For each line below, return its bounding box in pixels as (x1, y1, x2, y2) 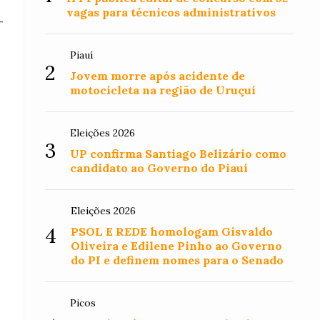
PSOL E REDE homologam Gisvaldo (71, 224, 274, 239)
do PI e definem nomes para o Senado (71, 253, 284, 267)
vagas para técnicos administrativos (66, 5, 276, 19)
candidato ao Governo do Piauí (70, 161, 249, 175)
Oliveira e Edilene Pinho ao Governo (71, 239, 283, 253)
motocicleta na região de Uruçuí (70, 83, 256, 97)
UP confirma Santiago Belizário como (70, 146, 287, 161)
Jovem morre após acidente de (70, 69, 246, 83)
